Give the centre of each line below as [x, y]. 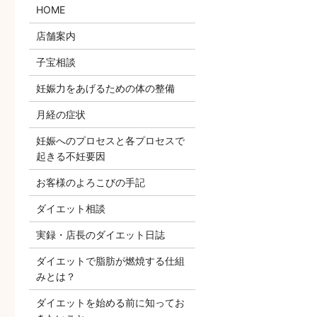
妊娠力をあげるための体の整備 [105, 88]
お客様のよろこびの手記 [90, 182]
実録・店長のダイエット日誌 [100, 234]
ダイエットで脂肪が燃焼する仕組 [110, 260]
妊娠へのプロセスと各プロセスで [110, 140]
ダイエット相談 [70, 208]
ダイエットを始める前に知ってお [110, 302]
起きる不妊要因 [70, 156]
